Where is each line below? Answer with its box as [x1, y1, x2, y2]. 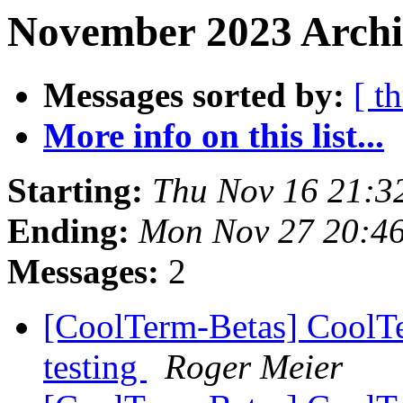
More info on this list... [43, 116, 384, 156]
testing [43, 347, 147, 387]
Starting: [7, 171, 143, 210]
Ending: [7, 211, 130, 251]
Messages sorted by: [43, 76, 345, 115]
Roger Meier [165, 347, 343, 387]
